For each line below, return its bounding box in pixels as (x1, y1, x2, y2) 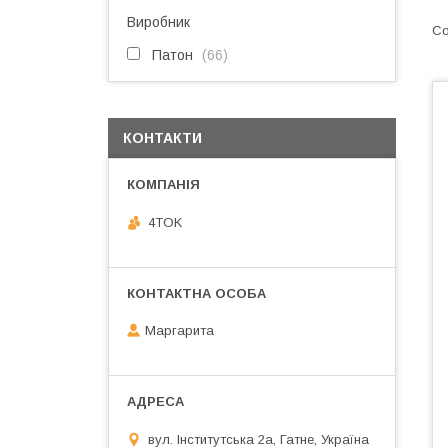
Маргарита (145, 323, 214, 339)
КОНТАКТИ (123, 130, 202, 146)
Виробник (127, 14, 190, 30)
